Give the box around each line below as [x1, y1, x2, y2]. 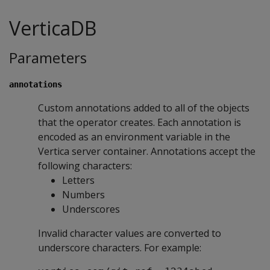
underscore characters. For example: [38, 240, 201, 254]
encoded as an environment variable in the [38, 130, 230, 143]
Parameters [9, 48, 87, 67]
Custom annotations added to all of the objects [38, 101, 250, 115]
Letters [62, 173, 95, 187]
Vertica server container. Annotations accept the [38, 144, 256, 158]
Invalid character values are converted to [38, 226, 221, 240]
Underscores [62, 202, 120, 216]
